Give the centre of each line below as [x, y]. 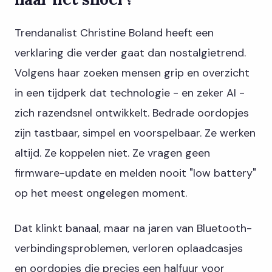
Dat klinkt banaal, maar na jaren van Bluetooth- [133, 229]
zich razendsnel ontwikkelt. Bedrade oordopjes [132, 113]
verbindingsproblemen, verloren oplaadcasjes [129, 249]
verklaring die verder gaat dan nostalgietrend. [130, 53]
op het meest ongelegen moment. [101, 193]
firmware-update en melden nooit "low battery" [135, 173]
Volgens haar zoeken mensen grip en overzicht [132, 73]
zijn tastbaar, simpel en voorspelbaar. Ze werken [135, 133]
